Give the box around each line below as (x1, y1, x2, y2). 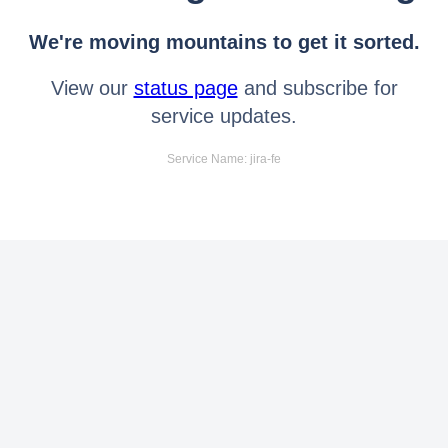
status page (133, 76, 238, 99)
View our (50, 76, 134, 99)
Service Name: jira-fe (167, 151, 281, 166)
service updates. (151, 104, 297, 127)
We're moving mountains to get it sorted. (28, 30, 420, 53)
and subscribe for (237, 76, 398, 99)
